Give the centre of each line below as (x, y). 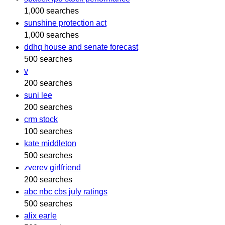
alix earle (40, 215)
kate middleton (50, 143)
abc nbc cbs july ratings (66, 191)
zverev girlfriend (52, 167)
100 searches (48, 131)
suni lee (38, 95)
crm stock (41, 119)
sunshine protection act (65, 23)
